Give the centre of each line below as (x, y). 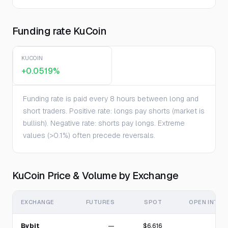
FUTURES (100, 202)
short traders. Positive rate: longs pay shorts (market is (114, 111)
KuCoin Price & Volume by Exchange (96, 176)
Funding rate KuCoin (60, 31)
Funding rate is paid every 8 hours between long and (111, 99)
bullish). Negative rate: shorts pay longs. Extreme (104, 123)
